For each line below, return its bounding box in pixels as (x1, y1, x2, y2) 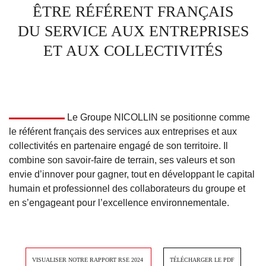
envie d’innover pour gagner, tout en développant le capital (9, 169, 255, 180)
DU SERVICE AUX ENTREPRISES (17, 23, 249, 40)
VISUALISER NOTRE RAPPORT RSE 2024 (31, 256, 145, 264)
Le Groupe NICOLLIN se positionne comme (64, 112, 250, 123)
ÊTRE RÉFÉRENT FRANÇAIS (33, 3, 233, 21)
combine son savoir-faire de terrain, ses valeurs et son (9, 155, 235, 166)
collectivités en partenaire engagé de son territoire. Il (9, 141, 228, 151)
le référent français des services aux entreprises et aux (9, 126, 237, 137)
